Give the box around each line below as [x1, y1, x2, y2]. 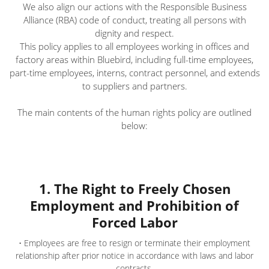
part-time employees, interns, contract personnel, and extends [9, 67, 260, 79]
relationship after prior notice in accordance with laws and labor [16, 250, 253, 261]
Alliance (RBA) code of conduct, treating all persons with [23, 14, 246, 26]
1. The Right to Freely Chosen [38, 180, 231, 198]
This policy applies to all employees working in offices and [20, 40, 249, 52]
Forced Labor [91, 213, 178, 231]
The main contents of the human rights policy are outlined [17, 106, 252, 118]
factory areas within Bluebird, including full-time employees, [16, 53, 253, 65]
